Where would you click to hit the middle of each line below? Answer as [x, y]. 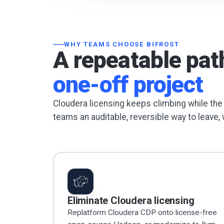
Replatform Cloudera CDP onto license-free [142, 213]
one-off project [128, 85]
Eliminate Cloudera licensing [131, 201]
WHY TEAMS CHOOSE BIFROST [122, 44]
